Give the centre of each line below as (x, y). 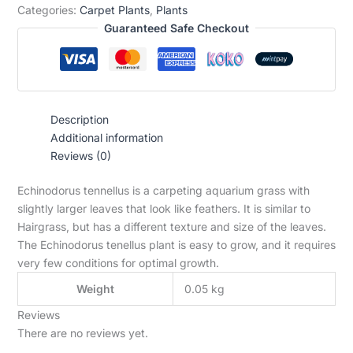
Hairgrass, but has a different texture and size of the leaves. (171, 227)
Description (79, 119)
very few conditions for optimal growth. (118, 263)
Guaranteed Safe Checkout (176, 28)
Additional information (106, 137)
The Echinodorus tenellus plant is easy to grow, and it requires (176, 245)
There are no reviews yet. (82, 333)
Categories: (48, 10)
